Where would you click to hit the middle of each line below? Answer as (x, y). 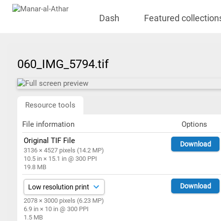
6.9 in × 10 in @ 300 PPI (56, 209)
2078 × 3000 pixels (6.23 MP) (64, 201)
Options (194, 124)
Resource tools (50, 105)
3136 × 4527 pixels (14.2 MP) (64, 150)
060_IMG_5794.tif (66, 64)
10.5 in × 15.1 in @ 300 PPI (61, 159)
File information (48, 124)
